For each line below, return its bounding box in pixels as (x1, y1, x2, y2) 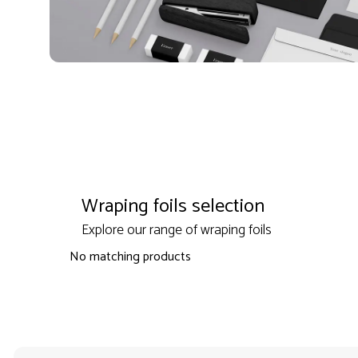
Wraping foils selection (81, 191, 265, 223)
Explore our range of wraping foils (81, 218, 272, 243)
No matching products (69, 246, 191, 268)
